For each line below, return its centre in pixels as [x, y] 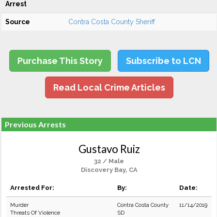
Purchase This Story [60, 61]
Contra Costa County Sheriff [112, 22]
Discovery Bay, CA [109, 170]
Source [18, 22]
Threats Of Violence [35, 213]
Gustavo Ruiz [109, 149]
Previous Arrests [35, 124]
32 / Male [109, 161]
